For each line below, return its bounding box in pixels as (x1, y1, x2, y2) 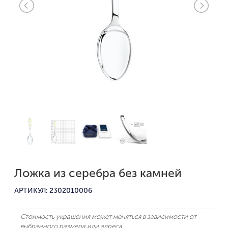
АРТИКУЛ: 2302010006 (14, 186, 92, 195)
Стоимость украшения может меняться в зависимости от (20, 212, 196, 220)
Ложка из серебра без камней (14, 165, 182, 180)
